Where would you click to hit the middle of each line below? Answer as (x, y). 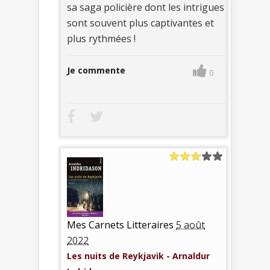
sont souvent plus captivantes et (140, 23)
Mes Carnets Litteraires (120, 225)
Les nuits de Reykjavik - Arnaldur (138, 256)
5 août (190, 225)
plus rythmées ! (101, 39)
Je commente (96, 71)
